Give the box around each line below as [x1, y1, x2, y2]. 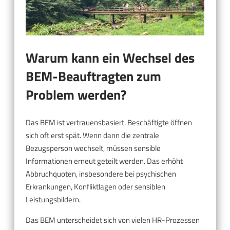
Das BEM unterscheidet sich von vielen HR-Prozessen [26, 214, 200, 226]
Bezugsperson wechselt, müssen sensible [26, 142, 161, 154]
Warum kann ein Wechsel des [26, 48, 195, 68]
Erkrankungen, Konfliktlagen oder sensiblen [26, 180, 165, 193]
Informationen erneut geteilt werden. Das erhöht [26, 155, 183, 167]
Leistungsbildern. [26, 193, 81, 205]
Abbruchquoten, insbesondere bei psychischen [26, 167, 176, 180]
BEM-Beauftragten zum [26, 66, 161, 87]
